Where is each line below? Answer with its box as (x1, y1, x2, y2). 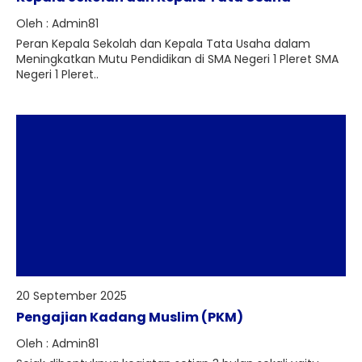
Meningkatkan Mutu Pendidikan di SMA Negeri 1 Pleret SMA (16, 51, 339, 67)
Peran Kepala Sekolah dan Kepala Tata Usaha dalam (16, 36, 310, 52)
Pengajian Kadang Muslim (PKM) (16, 308, 243, 326)
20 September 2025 (16, 288, 127, 304)
